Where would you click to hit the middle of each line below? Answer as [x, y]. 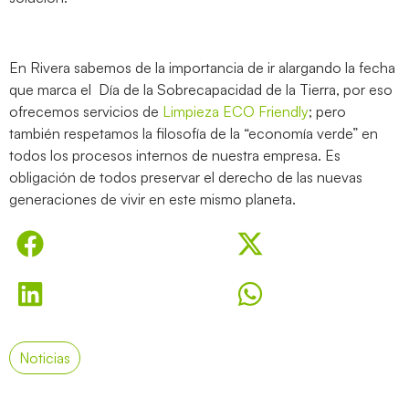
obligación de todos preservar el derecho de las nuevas [186, 177]
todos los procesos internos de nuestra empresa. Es [175, 155]
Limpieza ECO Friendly [236, 111]
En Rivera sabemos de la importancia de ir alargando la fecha [202, 67]
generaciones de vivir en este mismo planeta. [152, 199]
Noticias [45, 358]
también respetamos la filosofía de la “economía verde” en [194, 133]
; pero [327, 111]
